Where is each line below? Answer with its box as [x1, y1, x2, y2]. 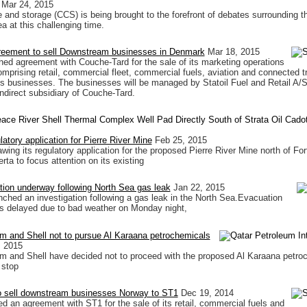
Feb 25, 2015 [154, 135, 207, 146]
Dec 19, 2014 [180, 287, 234, 298]
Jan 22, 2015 [173, 182, 225, 193]
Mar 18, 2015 [207, 47, 260, 58]
